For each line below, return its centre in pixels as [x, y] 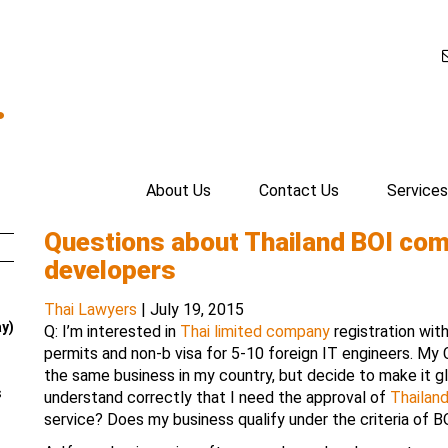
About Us [178, 190]
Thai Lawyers [90, 309]
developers [110, 270]
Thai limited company [255, 331]
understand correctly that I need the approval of [217, 397]
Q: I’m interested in [112, 331]
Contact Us [299, 190]
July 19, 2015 [197, 309]
